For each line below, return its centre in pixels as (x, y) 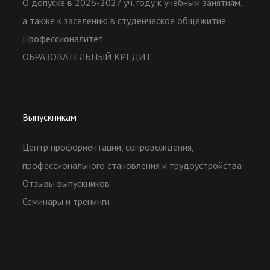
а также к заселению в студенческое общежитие (124, 21)
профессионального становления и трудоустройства (132, 165)
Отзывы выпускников (66, 184)
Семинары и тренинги (66, 202)
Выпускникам (50, 117)
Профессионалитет (63, 39)
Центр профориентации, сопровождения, (108, 147)
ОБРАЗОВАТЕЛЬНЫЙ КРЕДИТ (87, 57)
